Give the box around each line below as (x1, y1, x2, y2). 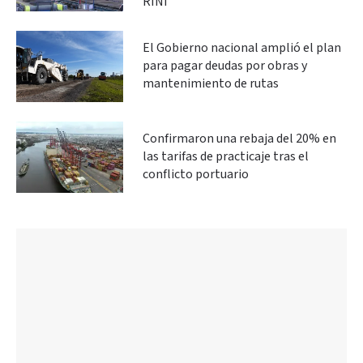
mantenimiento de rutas (143, 75, 279, 92)
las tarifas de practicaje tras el (143, 147, 309, 165)
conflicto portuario (143, 165, 249, 183)
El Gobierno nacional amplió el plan (143, 39, 341, 57)
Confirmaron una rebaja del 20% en (143, 130, 336, 147)
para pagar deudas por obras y (143, 57, 307, 75)
